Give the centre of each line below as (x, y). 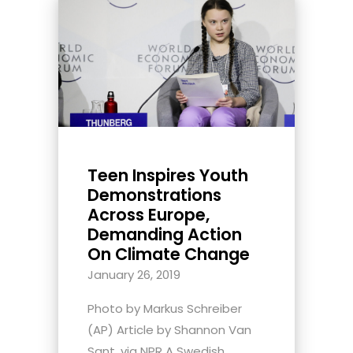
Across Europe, (149, 214)
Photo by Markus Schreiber (165, 308)
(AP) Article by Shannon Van (169, 329)
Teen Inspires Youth (168, 175)
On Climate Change (169, 254)
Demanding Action (165, 234)
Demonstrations (154, 195)
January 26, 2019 (134, 274)
